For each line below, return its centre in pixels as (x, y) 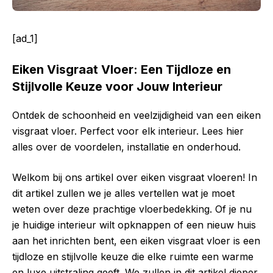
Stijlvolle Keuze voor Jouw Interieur (117, 87)
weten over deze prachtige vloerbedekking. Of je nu (132, 209)
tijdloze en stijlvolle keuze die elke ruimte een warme (133, 257)
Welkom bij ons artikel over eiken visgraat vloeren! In (135, 178)
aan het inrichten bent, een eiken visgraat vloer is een (136, 241)
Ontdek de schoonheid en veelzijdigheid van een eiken (136, 115)
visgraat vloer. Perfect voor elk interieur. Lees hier (128, 131)
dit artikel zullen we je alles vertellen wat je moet (123, 193)
